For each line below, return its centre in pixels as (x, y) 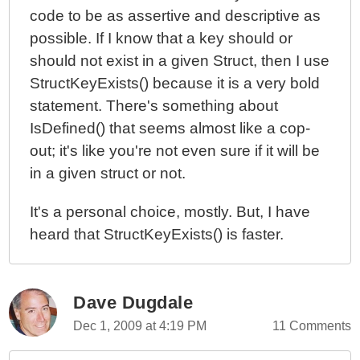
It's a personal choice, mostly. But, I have (170, 212)
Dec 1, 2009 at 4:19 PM (140, 326)
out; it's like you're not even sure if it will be (175, 151)
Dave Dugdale (133, 303)
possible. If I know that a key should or (162, 38)
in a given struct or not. (108, 173)
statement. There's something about (154, 106)
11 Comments (311, 326)
